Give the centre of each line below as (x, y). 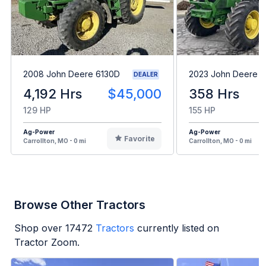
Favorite (139, 138)
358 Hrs (214, 94)
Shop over (40, 228)
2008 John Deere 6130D (72, 74)
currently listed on (178, 228)
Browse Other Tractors (80, 205)
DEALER (146, 74)
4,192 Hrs (53, 94)
